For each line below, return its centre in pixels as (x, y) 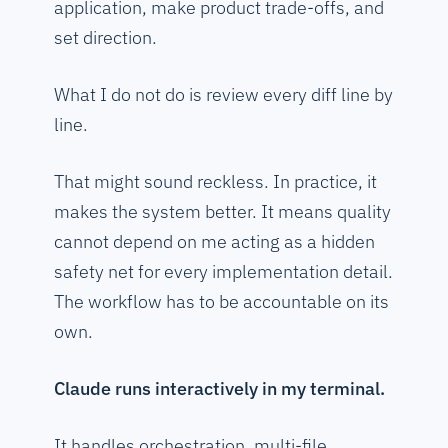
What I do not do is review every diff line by (223, 95)
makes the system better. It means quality (222, 212)
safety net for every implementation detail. (223, 272)
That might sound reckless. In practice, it (215, 182)
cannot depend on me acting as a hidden (214, 242)
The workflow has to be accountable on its (221, 302)
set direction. (105, 38)
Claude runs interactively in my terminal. (219, 389)
